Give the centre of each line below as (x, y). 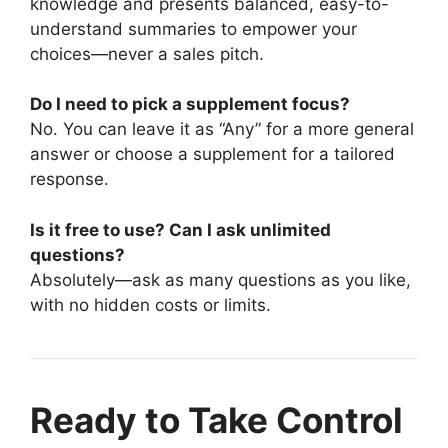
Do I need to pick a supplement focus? (190, 104)
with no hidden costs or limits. (150, 304)
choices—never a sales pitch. (147, 53)
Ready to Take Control (216, 419)
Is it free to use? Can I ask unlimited (180, 229)
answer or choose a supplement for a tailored (212, 154)
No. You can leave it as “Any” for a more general (222, 129)
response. (69, 179)
